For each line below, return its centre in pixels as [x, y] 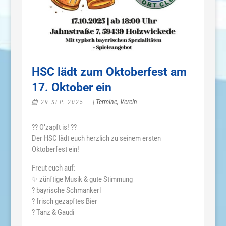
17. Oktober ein [71, 87]
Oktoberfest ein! [55, 149]
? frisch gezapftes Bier [64, 201]
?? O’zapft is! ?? [54, 127]
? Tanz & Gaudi [53, 212]
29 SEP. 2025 [62, 102]
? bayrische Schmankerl [66, 190]
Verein [128, 102]
